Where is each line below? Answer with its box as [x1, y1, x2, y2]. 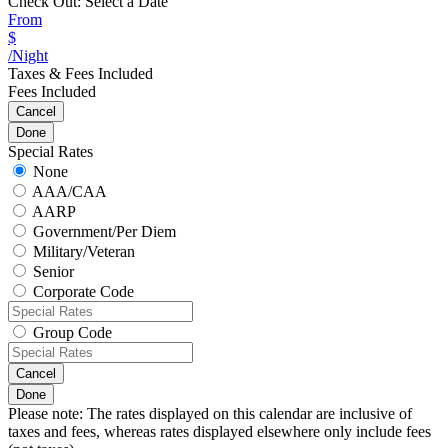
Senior [33, 263, 74, 281]
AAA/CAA [32, 183, 107, 201]
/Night [8, 47, 48, 65]
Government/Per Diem [33, 223, 176, 241]
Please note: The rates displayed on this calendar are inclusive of [8, 405, 412, 423]
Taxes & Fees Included [8, 65, 153, 83]
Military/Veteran [33, 243, 135, 261]
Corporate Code [33, 283, 134, 301]
